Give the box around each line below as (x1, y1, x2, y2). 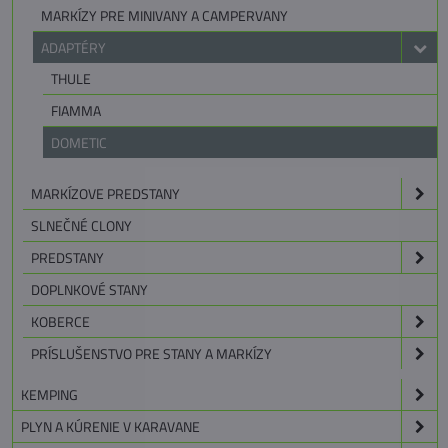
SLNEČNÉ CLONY (31, 215, 132, 237)
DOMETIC (51, 132, 107, 154)
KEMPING (21, 384, 78, 406)
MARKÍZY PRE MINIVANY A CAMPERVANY (41, 5, 288, 27)
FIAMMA (51, 100, 101, 122)
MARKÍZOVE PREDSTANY (31, 183, 180, 205)
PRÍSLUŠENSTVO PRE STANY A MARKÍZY (31, 343, 272, 365)
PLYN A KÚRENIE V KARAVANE (21, 416, 200, 438)
